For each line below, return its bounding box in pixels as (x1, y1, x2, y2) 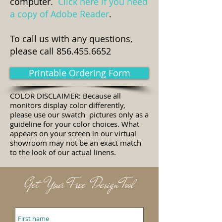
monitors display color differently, (10, 100, 125, 110)
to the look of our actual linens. (10, 147, 116, 157)
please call (10, 45, 56, 57)
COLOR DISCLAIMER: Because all (10, 91, 121, 101)
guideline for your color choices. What (10, 119, 139, 129)
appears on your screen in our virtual (10, 128, 136, 138)
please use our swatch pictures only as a (10, 110, 149, 119)
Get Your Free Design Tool (24, 175, 134, 194)
